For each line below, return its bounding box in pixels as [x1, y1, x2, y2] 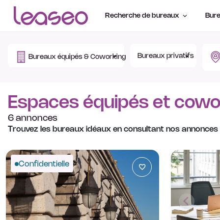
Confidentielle [19, 160, 69, 168]
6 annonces [8, 114, 57, 122]
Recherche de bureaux [105, 13, 181, 19]
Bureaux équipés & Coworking [28, 54, 126, 60]
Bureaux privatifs [137, 53, 194, 59]
